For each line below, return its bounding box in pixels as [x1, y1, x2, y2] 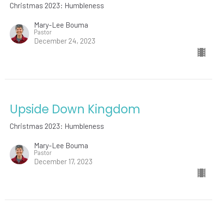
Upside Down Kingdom [10, 101, 140, 118]
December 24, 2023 [34, 36, 95, 46]
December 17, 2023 [34, 157, 93, 166]
